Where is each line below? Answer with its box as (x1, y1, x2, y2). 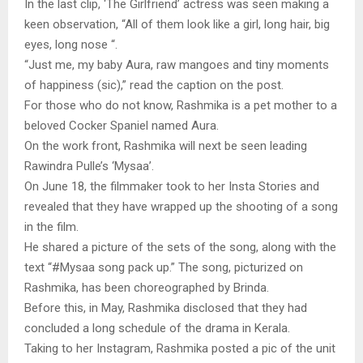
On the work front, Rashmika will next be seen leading (24, 139, 307, 154)
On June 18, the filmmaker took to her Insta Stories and (24, 179, 319, 194)
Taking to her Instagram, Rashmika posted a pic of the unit (24, 341, 335, 357)
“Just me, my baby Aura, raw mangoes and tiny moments (24, 58, 329, 73)
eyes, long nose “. (24, 37, 117, 53)
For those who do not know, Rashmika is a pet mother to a (24, 98, 337, 113)
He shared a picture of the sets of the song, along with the (24, 240, 336, 255)
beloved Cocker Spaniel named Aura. (24, 118, 219, 134)
